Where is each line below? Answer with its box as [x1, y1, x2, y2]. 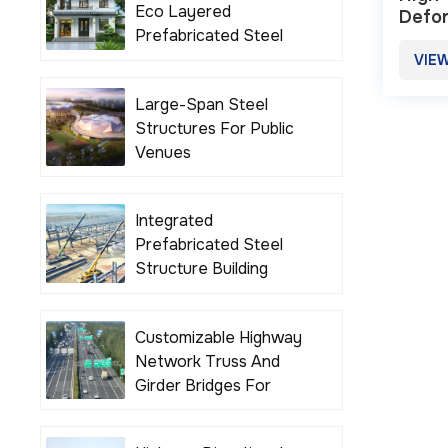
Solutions [134, 282, 205, 304]
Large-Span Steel [134, 93, 268, 115]
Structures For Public [134, 117, 294, 139]
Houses [134, 73, 191, 95]
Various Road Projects [134, 398, 301, 420]
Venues [134, 141, 191, 163]
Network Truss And [134, 350, 280, 372]
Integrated [134, 210, 213, 232]
